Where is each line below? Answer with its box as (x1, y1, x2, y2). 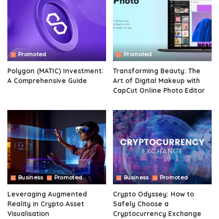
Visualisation (7, 209, 49, 218)
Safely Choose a (113, 199, 169, 208)
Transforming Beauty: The (113, 66, 200, 75)
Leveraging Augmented (7, 189, 87, 198)
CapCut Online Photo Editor (113, 86, 205, 95)
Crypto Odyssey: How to (113, 189, 194, 198)
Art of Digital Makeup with (113, 76, 200, 85)
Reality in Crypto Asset (7, 199, 84, 208)
